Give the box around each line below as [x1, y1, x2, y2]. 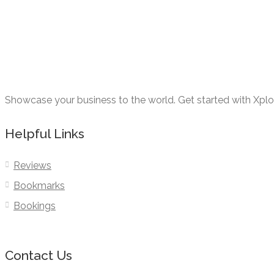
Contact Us [5, 248, 72, 264]
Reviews [13, 160, 51, 172]
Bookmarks [13, 180, 65, 192]
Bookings [13, 200, 56, 212]
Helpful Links [5, 126, 84, 142]
